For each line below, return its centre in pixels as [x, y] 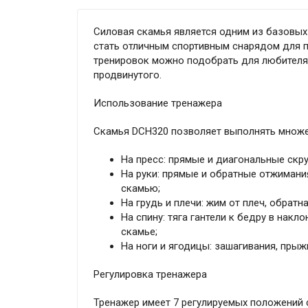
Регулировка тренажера [150, 275]
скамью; [140, 189]
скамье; [139, 232]
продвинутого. [127, 75]
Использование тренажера [157, 103]
